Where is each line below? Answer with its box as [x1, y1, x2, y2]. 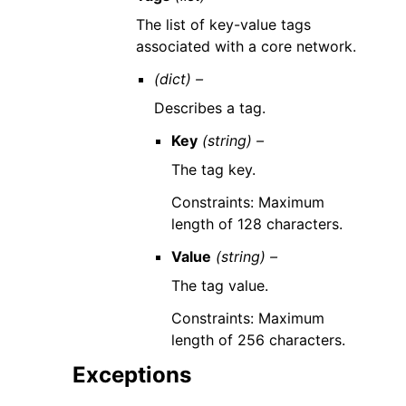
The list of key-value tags [136, 15, 312, 34]
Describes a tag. [153, 99, 266, 117]
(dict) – [153, 70, 203, 88]
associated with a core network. [136, 37, 357, 55]
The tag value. [170, 276, 268, 295]
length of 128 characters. [170, 215, 343, 233]
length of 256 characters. [170, 331, 345, 349]
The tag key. [170, 160, 256, 179]
